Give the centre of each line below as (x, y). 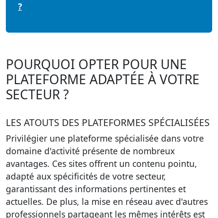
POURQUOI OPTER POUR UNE (96, 64)
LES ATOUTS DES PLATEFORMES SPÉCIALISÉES (108, 122)
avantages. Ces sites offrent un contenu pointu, (101, 163)
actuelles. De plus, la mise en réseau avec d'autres (107, 201)
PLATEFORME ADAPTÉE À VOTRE (103, 79)
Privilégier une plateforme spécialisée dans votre (105, 138)
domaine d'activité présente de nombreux (90, 151)
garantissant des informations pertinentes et (96, 189)
